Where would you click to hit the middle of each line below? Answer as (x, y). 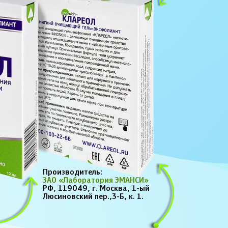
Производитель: (73, 173)
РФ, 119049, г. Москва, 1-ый (96, 189)
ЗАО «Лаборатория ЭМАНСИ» (96, 181)
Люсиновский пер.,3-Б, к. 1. (93, 197)
